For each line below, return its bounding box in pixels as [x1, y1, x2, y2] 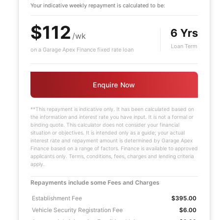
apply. [30, 161, 45, 167]
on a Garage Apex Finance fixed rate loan [30, 46, 134, 53]
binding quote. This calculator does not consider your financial [30, 122, 179, 128]
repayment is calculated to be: [86, 2, 165, 9]
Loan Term [170, 43, 197, 50]
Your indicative [30, 2, 69, 9]
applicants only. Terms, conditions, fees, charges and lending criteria [30, 153, 194, 160]
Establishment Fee [31, 194, 82, 202]
